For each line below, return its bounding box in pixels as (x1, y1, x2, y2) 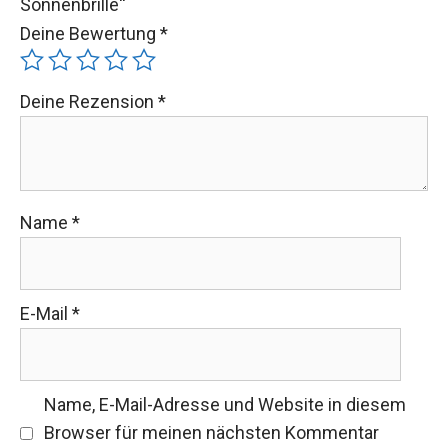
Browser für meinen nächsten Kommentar (43, 422, 379, 444)
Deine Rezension (20, 91, 158, 113)
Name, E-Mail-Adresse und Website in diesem (43, 394, 406, 416)
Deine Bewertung (20, 23, 160, 45)
